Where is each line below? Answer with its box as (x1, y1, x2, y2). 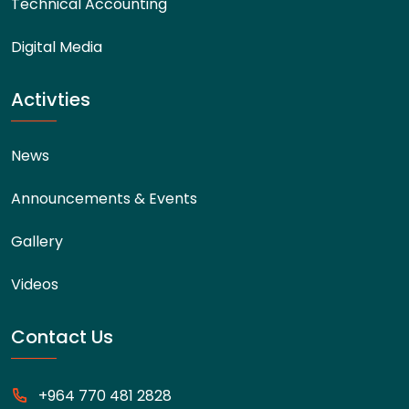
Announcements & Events (11, 187, 197, 209)
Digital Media (11, 36, 102, 58)
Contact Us (11, 323, 113, 350)
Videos (11, 273, 58, 295)
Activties (11, 86, 90, 112)
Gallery (11, 230, 63, 252)
